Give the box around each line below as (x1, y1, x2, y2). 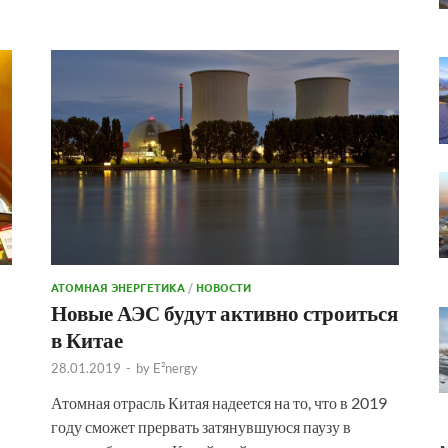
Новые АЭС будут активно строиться (51, 299, 398, 325)
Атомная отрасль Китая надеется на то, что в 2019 (51, 392, 387, 412)
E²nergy (153, 359, 198, 376)
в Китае (51, 326, 123, 352)
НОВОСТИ (196, 278, 251, 295)
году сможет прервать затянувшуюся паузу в (51, 416, 351, 436)
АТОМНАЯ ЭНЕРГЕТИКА (51, 278, 185, 295)
